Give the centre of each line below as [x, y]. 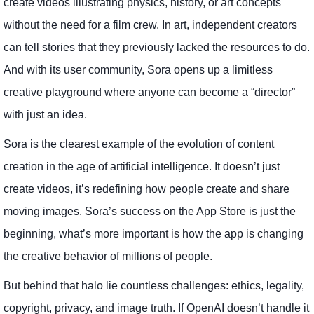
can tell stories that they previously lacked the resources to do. [157, 47]
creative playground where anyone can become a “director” [149, 92]
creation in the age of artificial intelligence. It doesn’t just [142, 166]
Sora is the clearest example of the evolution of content [139, 144]
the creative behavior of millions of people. [108, 256]
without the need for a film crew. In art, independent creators [150, 25]
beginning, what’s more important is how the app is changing [153, 233]
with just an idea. [45, 114]
